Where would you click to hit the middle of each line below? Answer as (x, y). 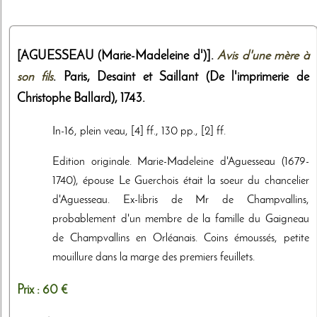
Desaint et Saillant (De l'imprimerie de (203, 77)
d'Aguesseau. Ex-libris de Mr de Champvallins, (181, 200)
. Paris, (75, 77)
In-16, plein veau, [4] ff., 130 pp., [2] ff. (139, 131)
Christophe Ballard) (66, 98)
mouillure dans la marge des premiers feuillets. (154, 257)
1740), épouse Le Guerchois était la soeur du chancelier (181, 181)
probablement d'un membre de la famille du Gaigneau (181, 219)
